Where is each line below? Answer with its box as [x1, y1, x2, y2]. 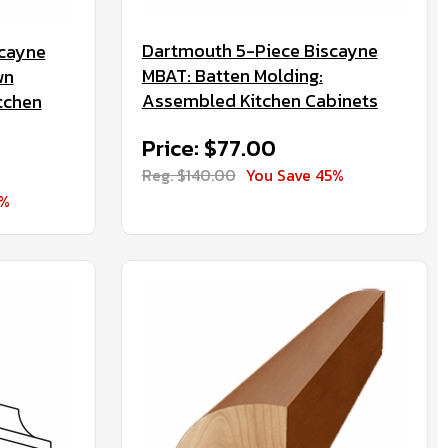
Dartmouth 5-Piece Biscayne [141, 37, 378, 64]
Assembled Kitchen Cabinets [141, 87, 378, 114]
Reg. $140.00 [141, 163, 236, 187]
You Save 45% [245, 163, 344, 187]
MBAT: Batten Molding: [141, 62, 323, 89]
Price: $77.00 [141, 132, 276, 165]
